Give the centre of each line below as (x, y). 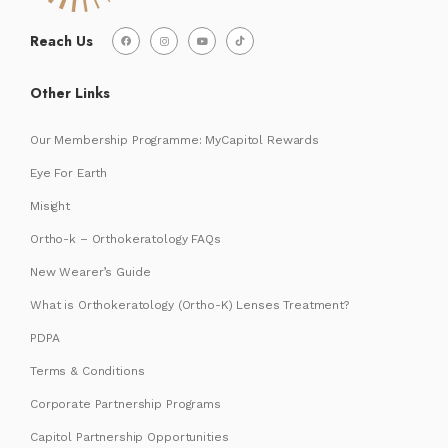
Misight (50, 206)
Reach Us (61, 41)
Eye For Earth (69, 173)
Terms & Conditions (87, 371)
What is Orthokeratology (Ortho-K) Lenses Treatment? (189, 305)
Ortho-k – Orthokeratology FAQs (125, 239)
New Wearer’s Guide (90, 272)
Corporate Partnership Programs (125, 404)
